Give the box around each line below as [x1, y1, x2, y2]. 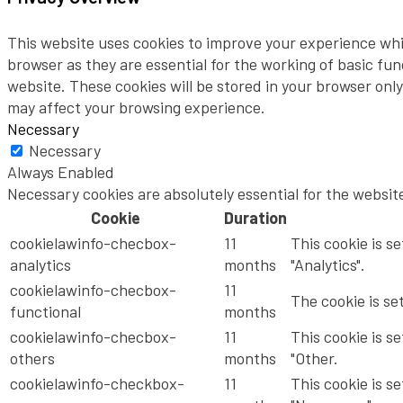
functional [10, 300, 81, 321]
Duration [224, 207, 287, 228]
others [10, 347, 55, 368]
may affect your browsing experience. [7, 96, 265, 117]
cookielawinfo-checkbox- [10, 372, 184, 393]
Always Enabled [7, 161, 114, 182]
